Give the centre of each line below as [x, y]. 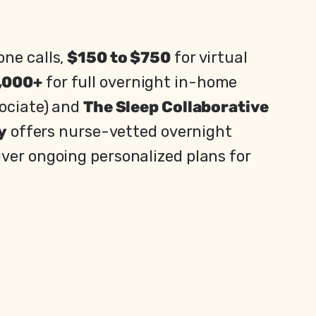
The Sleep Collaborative [176, 107]
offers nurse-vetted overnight [119, 131]
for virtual [209, 57]
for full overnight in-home [140, 82]
